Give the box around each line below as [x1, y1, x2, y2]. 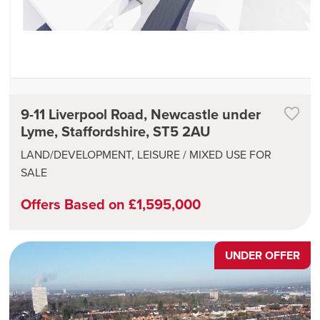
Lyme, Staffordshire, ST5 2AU [21, 120, 211, 141]
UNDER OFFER [225, 246, 300, 264]
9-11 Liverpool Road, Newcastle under [21, 103, 261, 124]
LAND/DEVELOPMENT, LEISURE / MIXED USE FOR [21, 146, 271, 162]
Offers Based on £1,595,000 [21, 193, 201, 214]
